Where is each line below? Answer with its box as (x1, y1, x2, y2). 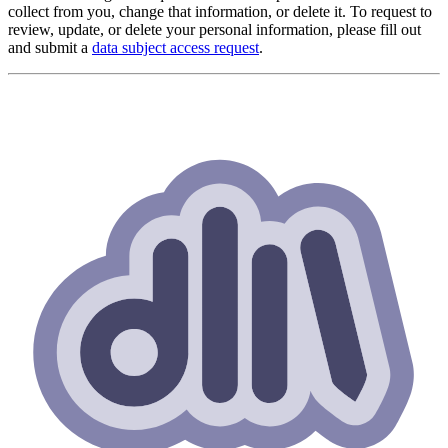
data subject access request (92, 38, 259, 56)
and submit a (8, 38, 92, 56)
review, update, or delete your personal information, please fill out (8, 20, 421, 38)
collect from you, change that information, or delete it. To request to (8, 2, 432, 20)
